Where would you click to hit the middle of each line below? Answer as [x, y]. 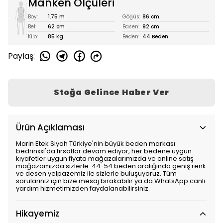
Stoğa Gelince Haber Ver [111, 92]
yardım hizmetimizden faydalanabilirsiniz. [83, 188]
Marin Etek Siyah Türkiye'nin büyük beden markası [96, 144]
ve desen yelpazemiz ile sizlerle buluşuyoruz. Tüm [96, 173]
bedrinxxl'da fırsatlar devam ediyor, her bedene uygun [104, 151]
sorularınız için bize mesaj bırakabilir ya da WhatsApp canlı [111, 181]
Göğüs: [131, 17]
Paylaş [21, 56]
